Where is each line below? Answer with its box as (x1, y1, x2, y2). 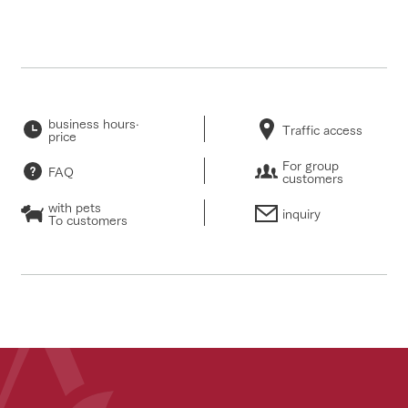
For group (282, 154, 339, 175)
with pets (47, 196, 101, 217)
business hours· (47, 112, 139, 133)
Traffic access (282, 118, 362, 139)
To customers (47, 209, 127, 229)
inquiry (282, 202, 321, 223)
